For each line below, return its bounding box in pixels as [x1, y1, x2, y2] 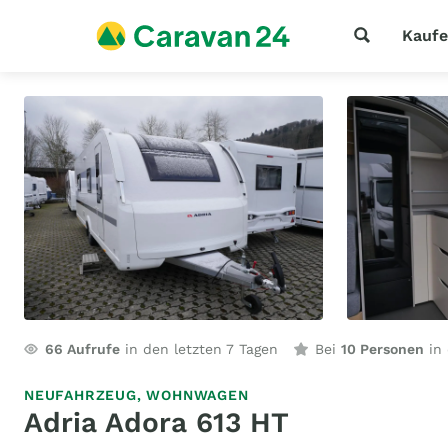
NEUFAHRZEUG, [24, 387, 147, 403]
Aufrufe [63, 341, 120, 357]
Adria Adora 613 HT [24, 406, 289, 439]
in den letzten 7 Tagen [120, 341, 278, 357]
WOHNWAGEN [146, 387, 249, 403]
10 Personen [341, 341, 424, 357]
